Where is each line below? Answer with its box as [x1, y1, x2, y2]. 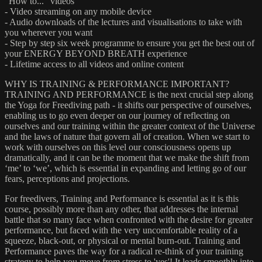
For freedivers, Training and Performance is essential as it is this [5, 194, 239, 204]
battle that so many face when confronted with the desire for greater [5, 215, 253, 225]
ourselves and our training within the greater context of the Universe [5, 121, 255, 132]
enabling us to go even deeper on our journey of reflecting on [5, 111, 230, 121]
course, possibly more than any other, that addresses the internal [5, 204, 238, 215]
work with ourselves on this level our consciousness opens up [5, 142, 231, 153]
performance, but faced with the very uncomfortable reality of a [5, 225, 237, 236]
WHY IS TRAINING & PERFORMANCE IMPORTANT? [5, 79, 229, 89]
